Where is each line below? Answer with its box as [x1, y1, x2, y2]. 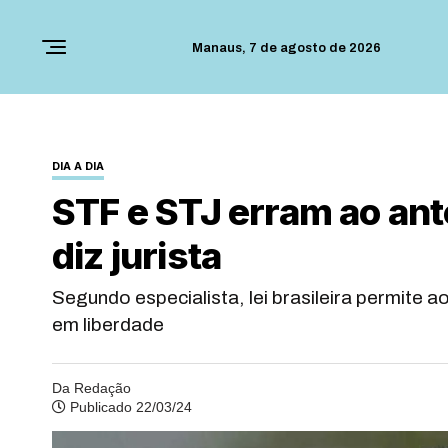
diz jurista [52, 233, 222, 278]
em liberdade [52, 314, 164, 335]
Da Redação [52, 380, 131, 396]
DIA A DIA [52, 159, 104, 173]
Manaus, [192, 41, 249, 55]
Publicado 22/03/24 [66, 399, 192, 415]
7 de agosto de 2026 [249, 41, 381, 55]
